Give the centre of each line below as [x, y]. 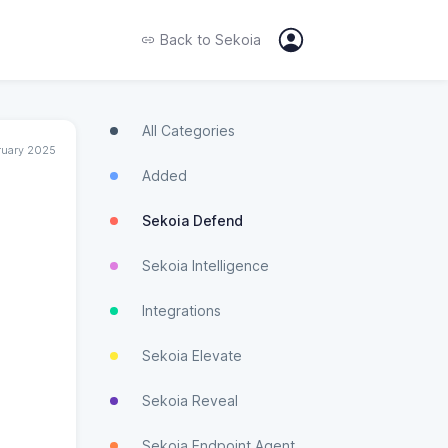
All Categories [188, 130]
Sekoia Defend [192, 220]
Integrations [181, 310]
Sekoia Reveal [190, 400]
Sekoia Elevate [192, 355]
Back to [185, 39]
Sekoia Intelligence [205, 265]
